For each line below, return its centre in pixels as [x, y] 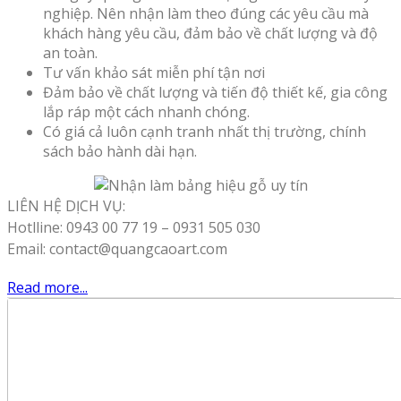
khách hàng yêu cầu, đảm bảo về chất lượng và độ [210, 34]
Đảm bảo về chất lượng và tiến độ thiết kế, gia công [215, 93]
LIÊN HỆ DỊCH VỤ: [66, 206]
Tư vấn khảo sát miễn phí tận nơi [154, 73]
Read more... [47, 288]
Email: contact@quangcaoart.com [117, 249]
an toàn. [70, 53]
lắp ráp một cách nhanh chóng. [146, 112]
